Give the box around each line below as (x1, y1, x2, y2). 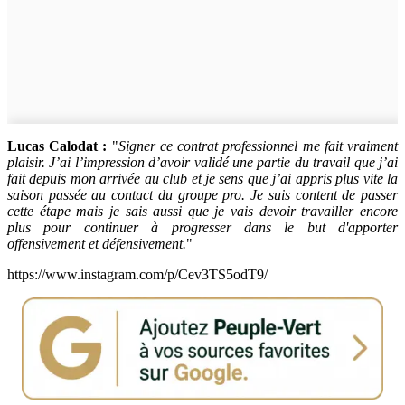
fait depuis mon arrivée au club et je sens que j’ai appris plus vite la (7, 170, 398, 186)
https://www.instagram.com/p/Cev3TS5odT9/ (7, 266, 268, 282)
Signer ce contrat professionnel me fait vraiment (118, 137, 399, 154)
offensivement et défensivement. (7, 235, 186, 251)
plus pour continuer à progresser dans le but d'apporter (7, 219, 398, 235)
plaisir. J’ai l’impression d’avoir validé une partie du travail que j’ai (7, 154, 398, 170)
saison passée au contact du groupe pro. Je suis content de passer (7, 186, 398, 202)
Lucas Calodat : (7, 137, 108, 154)
